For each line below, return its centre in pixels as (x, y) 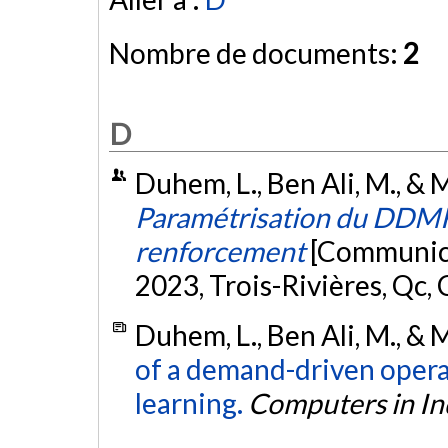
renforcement (219, 251)
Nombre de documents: (256, 53)
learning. (188, 402)
